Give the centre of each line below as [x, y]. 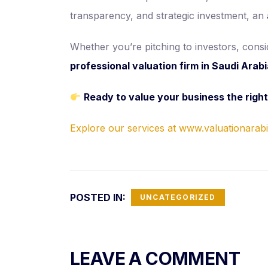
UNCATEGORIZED [178, 197]
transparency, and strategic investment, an [168, 16]
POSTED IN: [99, 197]
